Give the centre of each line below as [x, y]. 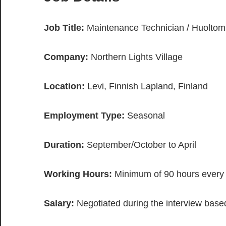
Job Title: [64, 28]
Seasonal [145, 116]
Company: [66, 57]
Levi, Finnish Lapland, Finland [146, 87]
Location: [64, 87]
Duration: [64, 145]
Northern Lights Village [135, 57]
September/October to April [140, 145]
